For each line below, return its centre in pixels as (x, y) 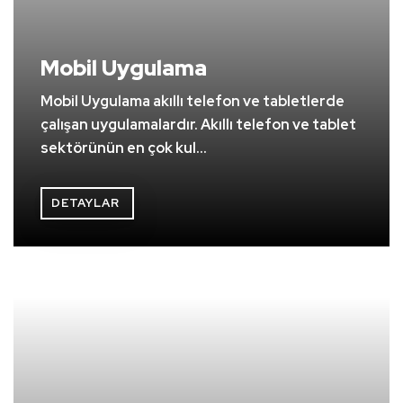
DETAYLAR (85, 203)
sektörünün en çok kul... (124, 148)
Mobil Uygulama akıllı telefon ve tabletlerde (193, 102)
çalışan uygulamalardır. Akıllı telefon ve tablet (198, 125)
